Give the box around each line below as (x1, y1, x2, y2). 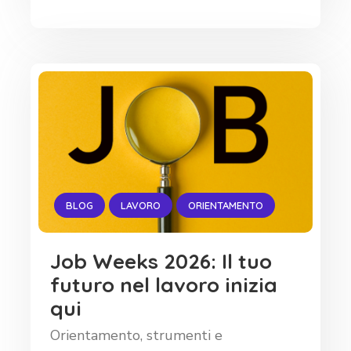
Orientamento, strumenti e (50, 326, 223, 346)
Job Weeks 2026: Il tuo (50, 248, 272, 275)
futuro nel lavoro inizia (50, 272, 277, 299)
